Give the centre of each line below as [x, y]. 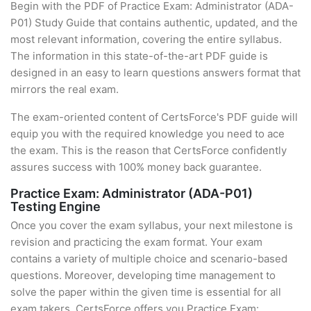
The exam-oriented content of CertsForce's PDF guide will [154, 117]
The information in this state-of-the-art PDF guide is [139, 56]
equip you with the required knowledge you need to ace [148, 134]
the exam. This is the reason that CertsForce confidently [149, 150]
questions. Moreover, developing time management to [143, 275]
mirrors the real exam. [65, 89]
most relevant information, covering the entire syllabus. [146, 39]
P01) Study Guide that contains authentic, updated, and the [154, 23]
